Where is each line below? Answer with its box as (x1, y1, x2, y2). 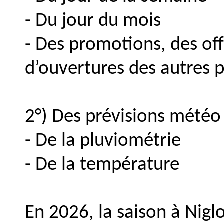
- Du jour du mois (25, 11, 161, 31)
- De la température (25, 155, 179, 175)
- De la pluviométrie (25, 131, 181, 151)
